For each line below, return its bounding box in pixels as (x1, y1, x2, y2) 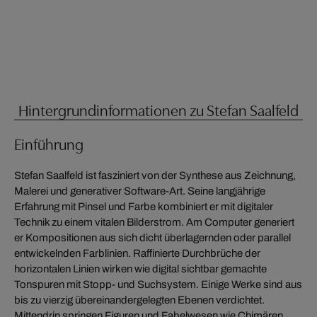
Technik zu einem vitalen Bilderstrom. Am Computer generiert (14, 216, 294, 228)
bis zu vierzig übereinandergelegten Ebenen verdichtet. (14, 294, 265, 306)
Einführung (14, 132, 83, 154)
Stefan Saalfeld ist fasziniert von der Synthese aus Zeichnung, (14, 169, 296, 181)
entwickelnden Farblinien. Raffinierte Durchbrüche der (14, 247, 260, 259)
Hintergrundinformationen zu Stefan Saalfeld (18, 98, 299, 120)
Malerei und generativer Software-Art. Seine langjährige (14, 185, 265, 197)
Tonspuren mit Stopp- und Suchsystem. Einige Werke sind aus (14, 278, 302, 290)
